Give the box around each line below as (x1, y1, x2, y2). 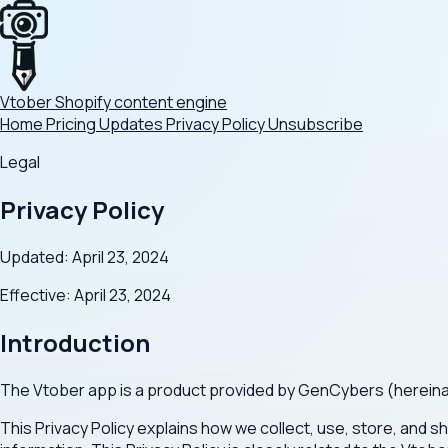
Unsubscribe (268, 113, 363, 135)
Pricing (46, 113, 99, 135)
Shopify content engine (55, 91, 227, 113)
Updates (99, 113, 166, 135)
